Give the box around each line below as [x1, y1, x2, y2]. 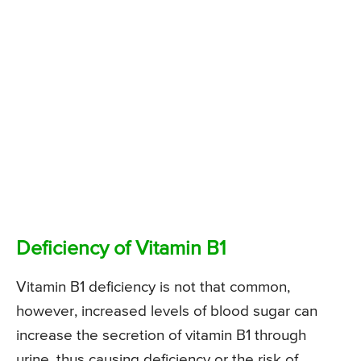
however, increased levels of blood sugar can [16, 303, 317, 319]
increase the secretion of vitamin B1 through [16, 327, 306, 343]
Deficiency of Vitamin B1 [16, 239, 226, 259]
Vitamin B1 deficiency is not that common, [16, 279, 290, 295]
